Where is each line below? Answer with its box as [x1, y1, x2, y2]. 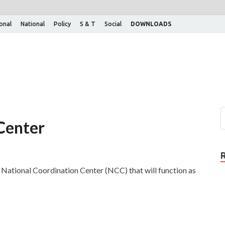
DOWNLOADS [131, 20, 171, 27]
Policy [54, 20, 71, 27]
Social [104, 20, 122, 27]
